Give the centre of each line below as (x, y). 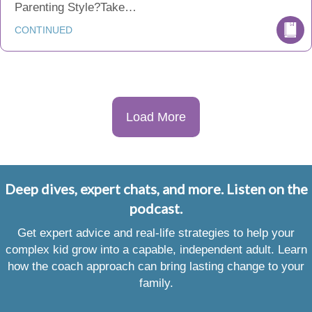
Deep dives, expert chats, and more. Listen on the (156, 189)
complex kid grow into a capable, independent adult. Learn (156, 250)
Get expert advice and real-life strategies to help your (156, 233)
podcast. (156, 208)
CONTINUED (44, 30)
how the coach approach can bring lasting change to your (156, 266)
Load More (156, 117)
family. (156, 283)
